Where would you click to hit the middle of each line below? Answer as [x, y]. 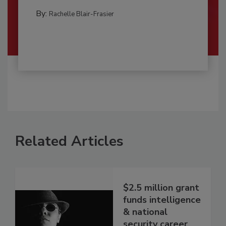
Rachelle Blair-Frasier [81, 14]
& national [145, 212]
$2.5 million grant [161, 187]
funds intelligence [162, 200]
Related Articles [69, 142]
